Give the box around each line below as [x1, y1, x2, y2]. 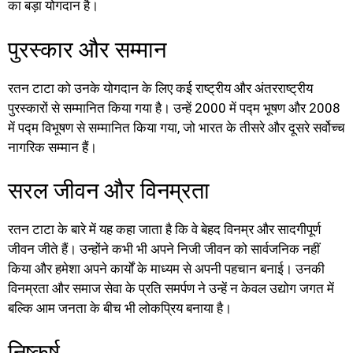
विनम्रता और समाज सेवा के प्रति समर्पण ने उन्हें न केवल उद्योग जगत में [8, 281, 334, 297]
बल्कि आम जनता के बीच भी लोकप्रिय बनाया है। [8, 300, 232, 317]
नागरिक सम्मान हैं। [8, 139, 97, 155]
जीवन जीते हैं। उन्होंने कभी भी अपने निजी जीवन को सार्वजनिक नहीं [8, 241, 320, 258]
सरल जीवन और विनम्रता [8, 177, 210, 205]
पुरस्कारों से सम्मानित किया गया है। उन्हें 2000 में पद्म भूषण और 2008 [8, 99, 340, 116]
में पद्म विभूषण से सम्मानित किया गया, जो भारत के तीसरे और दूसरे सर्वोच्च [8, 119, 345, 136]
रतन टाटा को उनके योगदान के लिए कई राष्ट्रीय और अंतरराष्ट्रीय [8, 80, 313, 96]
